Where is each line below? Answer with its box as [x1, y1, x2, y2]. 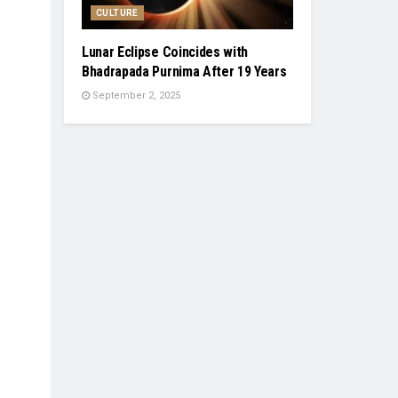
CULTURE [96, 8, 139, 19]
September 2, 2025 [90, 90, 180, 102]
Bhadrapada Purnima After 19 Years [82, 63, 287, 81]
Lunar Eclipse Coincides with [82, 44, 249, 61]
